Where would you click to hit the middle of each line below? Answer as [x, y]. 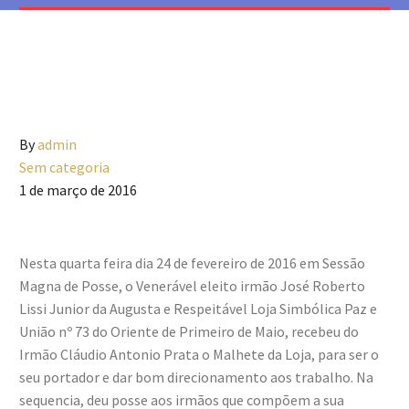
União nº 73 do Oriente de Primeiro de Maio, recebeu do [189, 331]
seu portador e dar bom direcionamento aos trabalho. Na [196, 377]
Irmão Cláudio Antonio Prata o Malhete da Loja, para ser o [199, 354]
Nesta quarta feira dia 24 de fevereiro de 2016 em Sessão [192, 263]
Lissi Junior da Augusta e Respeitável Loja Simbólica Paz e [198, 309]
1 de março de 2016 [78, 190]
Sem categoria [64, 167]
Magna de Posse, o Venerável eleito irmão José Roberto [192, 286]
